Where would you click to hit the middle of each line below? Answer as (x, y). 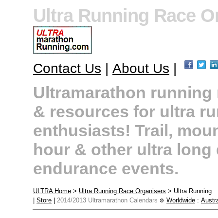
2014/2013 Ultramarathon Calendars (107, 200)
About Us (141, 68)
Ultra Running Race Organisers (122, 191)
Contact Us (67, 68)
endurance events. (106, 168)
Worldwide (181, 200)
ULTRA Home (52, 191)
